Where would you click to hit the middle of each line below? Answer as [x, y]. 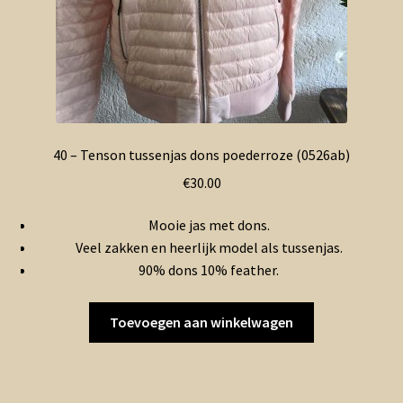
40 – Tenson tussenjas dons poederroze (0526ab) [201, 154]
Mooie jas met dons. [209, 225]
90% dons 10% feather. [209, 270]
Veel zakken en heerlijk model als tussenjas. [209, 248]
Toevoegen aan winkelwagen [201, 322]
